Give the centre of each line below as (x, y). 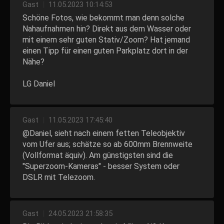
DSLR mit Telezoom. (59, 177)
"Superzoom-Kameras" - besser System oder (101, 166)
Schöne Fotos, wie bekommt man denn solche (103, 18)
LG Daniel (39, 84)
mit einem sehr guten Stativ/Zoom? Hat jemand (106, 40)
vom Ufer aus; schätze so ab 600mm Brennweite (107, 144)
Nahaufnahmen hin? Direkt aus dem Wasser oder (107, 29)
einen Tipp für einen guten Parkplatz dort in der (105, 51)
